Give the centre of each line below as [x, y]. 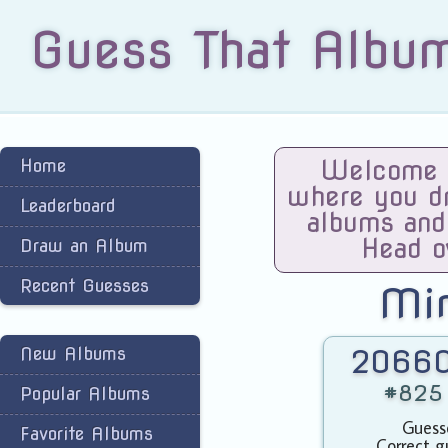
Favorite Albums [86, 433]
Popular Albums [85, 393]
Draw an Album [84, 245]
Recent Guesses [84, 285]
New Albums [73, 353]
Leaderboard [68, 205]
